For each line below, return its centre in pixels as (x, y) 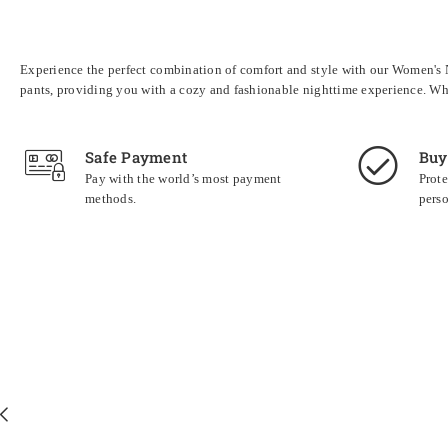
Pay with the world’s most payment (183, 178)
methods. (111, 198)
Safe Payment (136, 157)
